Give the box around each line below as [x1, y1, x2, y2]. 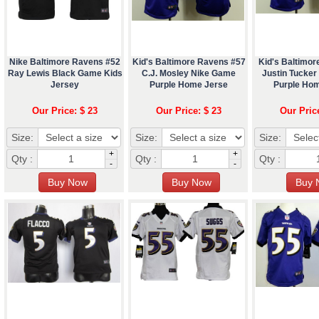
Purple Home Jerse [150, 80, 228, 90]
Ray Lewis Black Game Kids [7, 68, 122, 79]
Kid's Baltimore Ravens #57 [132, 57, 246, 68]
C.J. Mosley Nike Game [142, 68, 236, 79]
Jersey [51, 80, 79, 90]
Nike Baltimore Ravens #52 [9, 57, 120, 68]
